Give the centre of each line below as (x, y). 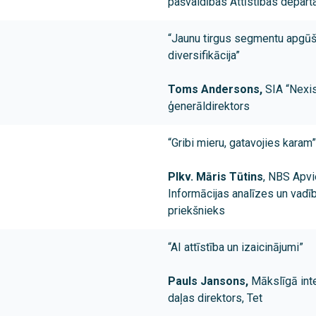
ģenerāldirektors (209, 107)
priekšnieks (196, 211)
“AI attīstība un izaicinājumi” (236, 248)
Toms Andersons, (217, 90)
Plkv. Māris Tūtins (215, 177)
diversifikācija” (204, 56)
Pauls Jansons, (209, 281)
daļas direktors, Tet (215, 298)
